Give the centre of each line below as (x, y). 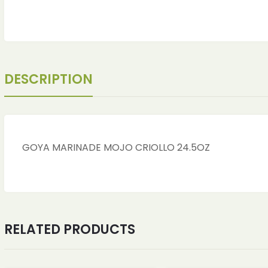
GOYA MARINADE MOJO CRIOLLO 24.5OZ (116, 147)
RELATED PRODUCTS (70, 229)
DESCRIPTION (48, 79)
